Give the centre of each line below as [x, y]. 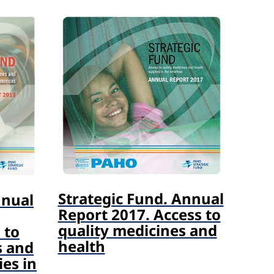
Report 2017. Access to [139, 215]
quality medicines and [137, 231]
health [81, 246]
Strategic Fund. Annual [141, 199]
